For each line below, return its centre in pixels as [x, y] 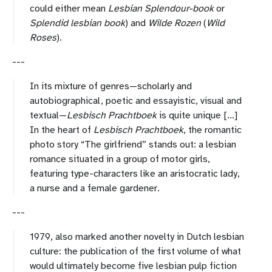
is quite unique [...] [197, 115]
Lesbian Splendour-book [161, 8]
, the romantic [212, 130]
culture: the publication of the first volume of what [135, 251]
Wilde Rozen [175, 23]
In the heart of [62, 130]
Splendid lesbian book [77, 23]
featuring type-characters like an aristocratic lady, [135, 174]
